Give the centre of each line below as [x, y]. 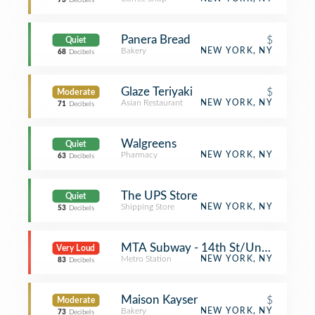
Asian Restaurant [152, 103]
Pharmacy [139, 155]
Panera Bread [156, 40]
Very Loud [76, 248]
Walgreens [149, 144]
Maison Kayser [159, 300]
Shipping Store [148, 207]
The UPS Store [159, 196]
